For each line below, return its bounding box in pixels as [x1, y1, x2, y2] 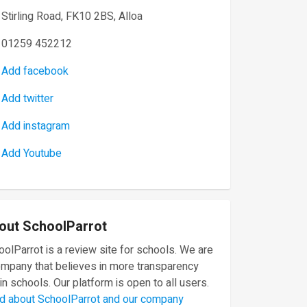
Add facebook [1, 63, 69, 79]
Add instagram [1, 118, 70, 134]
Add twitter [1, 90, 53, 107]
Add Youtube [1, 145, 62, 162]
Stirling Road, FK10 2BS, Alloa [1, 8, 143, 25]
